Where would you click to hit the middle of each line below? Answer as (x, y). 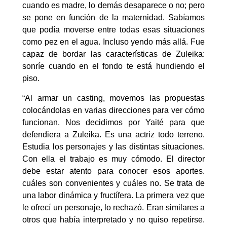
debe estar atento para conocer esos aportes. (113, 171)
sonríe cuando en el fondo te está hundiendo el (113, 66)
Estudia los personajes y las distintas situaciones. (113, 146)
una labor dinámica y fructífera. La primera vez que (113, 195)
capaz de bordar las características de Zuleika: (113, 54)
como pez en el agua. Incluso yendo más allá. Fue (113, 42)
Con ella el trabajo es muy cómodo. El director (113, 159)
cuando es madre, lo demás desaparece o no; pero (113, 6)
